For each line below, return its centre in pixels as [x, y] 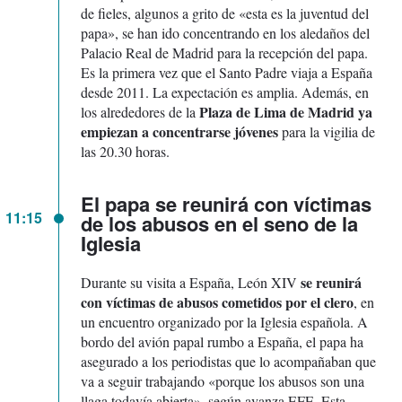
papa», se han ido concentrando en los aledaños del [225, 32]
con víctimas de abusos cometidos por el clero [217, 301]
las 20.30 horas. [125, 151]
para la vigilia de [327, 131]
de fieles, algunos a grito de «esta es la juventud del [225, 13]
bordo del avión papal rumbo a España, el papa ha [222, 341]
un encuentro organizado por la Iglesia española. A [224, 321]
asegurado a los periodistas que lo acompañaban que [228, 361]
